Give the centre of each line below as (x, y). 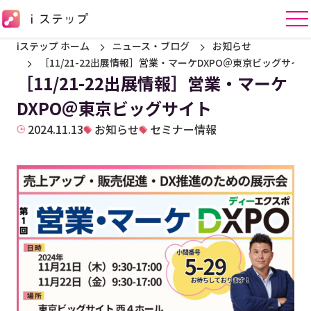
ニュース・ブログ (151, 46)
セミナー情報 (183, 129)
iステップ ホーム (53, 46)
